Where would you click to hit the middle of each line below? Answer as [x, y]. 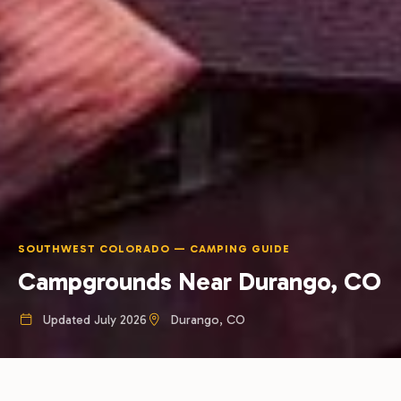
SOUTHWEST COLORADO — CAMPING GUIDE [154, 249]
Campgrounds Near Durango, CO [200, 282]
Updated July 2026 [93, 320]
